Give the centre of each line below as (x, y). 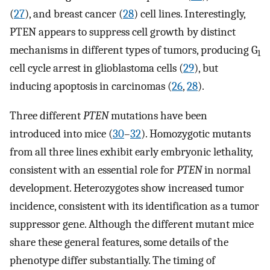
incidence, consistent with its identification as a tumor (134, 206)
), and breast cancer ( (74, 14)
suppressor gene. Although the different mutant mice (132, 224)
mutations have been (158, 116)
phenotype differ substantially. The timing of (112, 260)
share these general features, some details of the (119, 242)
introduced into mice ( (61, 134)
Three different (46, 116)
